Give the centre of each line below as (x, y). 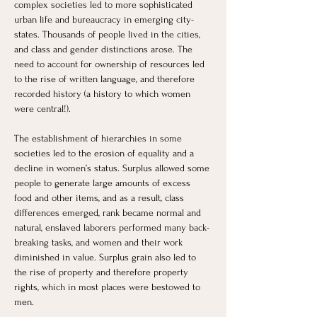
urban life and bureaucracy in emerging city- (104, 19)
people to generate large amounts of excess (104, 183)
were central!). (44, 108)
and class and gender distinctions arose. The (105, 49)
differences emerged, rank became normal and (109, 212)
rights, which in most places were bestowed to (109, 287)
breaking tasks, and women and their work (100, 242)
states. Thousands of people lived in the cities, (109, 34)
